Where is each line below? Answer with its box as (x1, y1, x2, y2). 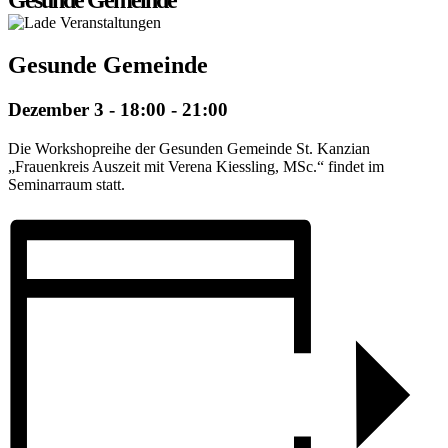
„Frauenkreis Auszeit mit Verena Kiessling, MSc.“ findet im (8, 157, 384, 175)
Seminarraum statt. (8, 175, 125, 193)
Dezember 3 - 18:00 (8, 98, 166, 120)
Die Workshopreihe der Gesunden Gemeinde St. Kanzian (8, 139, 370, 157)
